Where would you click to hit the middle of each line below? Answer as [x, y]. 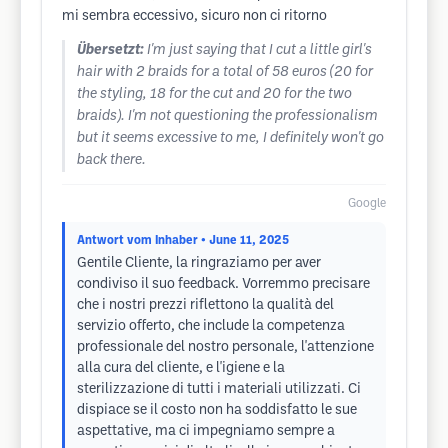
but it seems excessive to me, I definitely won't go [230, 138]
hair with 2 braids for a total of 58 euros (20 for [225, 72]
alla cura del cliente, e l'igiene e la [181, 368]
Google [367, 203]
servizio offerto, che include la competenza [211, 326]
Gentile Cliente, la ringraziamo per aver [199, 263]
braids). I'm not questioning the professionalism [227, 116]
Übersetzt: [110, 50]
